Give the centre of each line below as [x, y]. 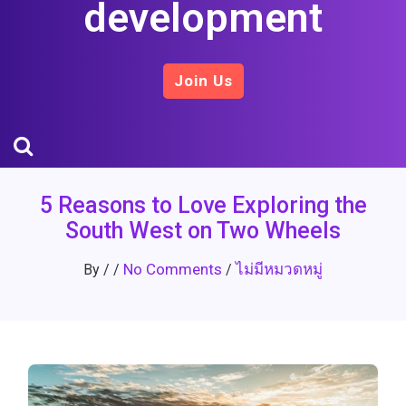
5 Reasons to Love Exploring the [203, 205]
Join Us [203, 81]
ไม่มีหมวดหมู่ [279, 269]
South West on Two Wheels [203, 231]
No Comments [173, 269]
